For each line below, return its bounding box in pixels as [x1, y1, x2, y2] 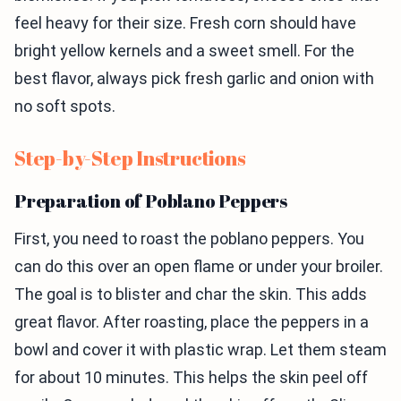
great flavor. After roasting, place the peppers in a [14, 312, 369, 331]
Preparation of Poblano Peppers [14, 189, 287, 213]
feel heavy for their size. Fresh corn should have [14, 13, 356, 32]
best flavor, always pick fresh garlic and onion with [14, 69, 374, 88]
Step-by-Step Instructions [14, 145, 246, 171]
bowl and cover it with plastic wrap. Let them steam [14, 340, 387, 359]
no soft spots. [14, 97, 115, 115]
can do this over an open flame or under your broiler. [14, 257, 383, 276]
